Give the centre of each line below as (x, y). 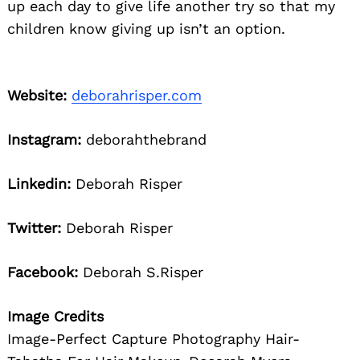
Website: (37, 96)
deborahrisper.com (137, 96)
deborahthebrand (144, 140)
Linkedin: (39, 184)
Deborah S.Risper (141, 272)
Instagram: (44, 140)
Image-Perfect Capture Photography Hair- (153, 339)
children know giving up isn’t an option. (146, 29)
